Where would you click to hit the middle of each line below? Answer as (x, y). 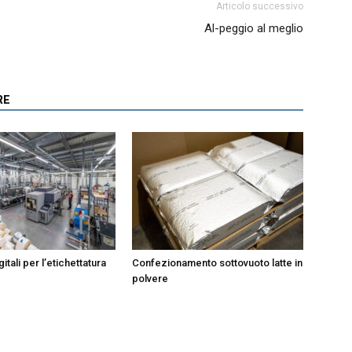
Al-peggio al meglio (254, 28)
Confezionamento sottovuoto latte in (217, 262)
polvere (150, 278)
